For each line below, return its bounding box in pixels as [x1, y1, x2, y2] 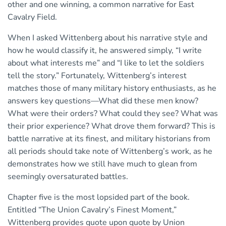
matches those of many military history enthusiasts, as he [8, 83, 216, 94]
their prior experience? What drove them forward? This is [8, 121, 215, 132]
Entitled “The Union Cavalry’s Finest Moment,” [8, 204, 177, 216]
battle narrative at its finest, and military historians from [8, 133, 210, 145]
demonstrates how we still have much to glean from [8, 158, 197, 170]
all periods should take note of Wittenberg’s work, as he [8, 146, 212, 157]
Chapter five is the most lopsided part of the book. [8, 192, 190, 203]
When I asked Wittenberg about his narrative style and [8, 32, 207, 44]
